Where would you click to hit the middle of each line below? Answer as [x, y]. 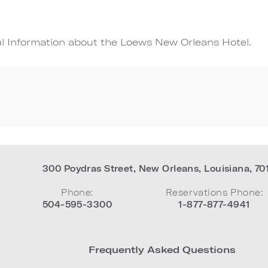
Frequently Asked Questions [162, 249]
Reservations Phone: [214, 192]
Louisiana [227, 168]
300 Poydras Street [88, 168]
